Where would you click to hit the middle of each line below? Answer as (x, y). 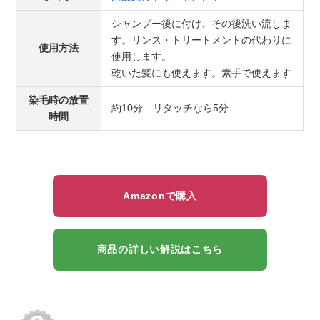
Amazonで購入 (160, 196)
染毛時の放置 (59, 100)
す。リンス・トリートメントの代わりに (202, 40)
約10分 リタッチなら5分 (170, 108)
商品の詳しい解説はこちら (160, 250)
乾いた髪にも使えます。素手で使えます (202, 73)
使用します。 (142, 57)
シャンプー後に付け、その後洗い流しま (202, 24)
